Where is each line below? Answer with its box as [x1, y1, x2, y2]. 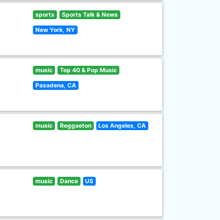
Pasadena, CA [35, 82, 77, 89]
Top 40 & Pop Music [59, 66, 117, 74]
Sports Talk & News [61, 11, 118, 18]
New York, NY [35, 26, 76, 33]
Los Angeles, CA [98, 122, 146, 129]
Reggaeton [59, 122, 91, 129]
